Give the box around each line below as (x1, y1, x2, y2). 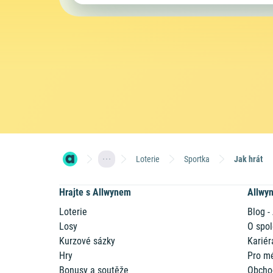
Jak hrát (234, 154, 263, 164)
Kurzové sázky (59, 235, 116, 247)
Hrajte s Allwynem (59, 186, 132, 198)
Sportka (184, 154, 210, 164)
